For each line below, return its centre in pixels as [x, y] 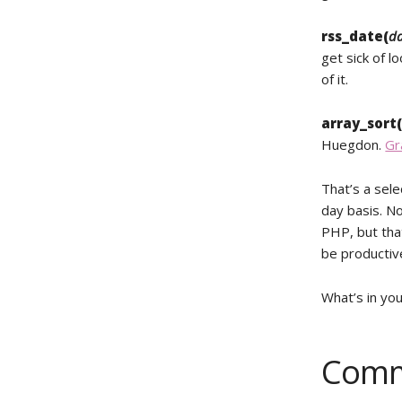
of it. [335, 79]
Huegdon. [354, 144]
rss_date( [355, 36]
